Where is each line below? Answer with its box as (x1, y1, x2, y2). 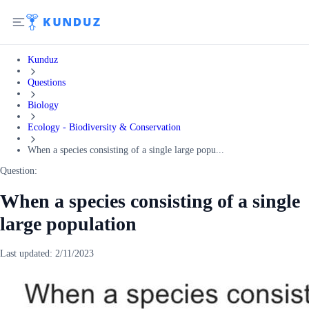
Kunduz (28, 54, 58, 65)
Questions (28, 77, 66, 88)
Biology (28, 99, 59, 110)
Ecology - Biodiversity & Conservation (28, 122, 181, 133)
